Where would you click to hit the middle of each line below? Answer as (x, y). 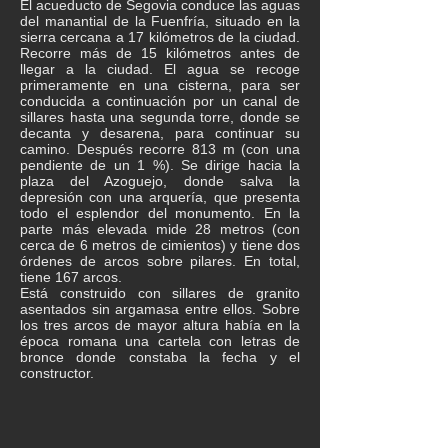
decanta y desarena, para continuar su (160, 133)
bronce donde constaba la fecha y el (160, 357)
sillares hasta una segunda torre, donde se (160, 117)
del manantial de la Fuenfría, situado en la (160, 21)
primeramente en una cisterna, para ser (160, 85)
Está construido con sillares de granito (160, 293)
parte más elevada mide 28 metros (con (160, 229)
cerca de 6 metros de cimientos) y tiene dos (160, 245)
